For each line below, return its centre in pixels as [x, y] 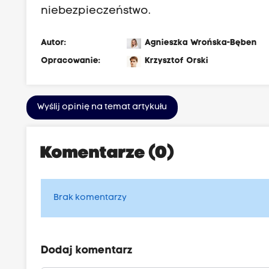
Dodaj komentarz [87, 251]
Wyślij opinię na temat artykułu [102, 107]
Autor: [54, 43]
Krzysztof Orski [177, 61]
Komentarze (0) [108, 154]
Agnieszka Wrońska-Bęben [201, 43]
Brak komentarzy [90, 198]
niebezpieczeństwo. [96, 11]
